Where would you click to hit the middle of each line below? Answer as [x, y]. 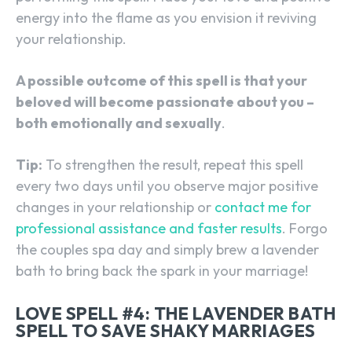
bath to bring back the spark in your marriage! [162, 271]
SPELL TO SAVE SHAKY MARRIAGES [166, 331]
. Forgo [305, 229]
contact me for [263, 207]
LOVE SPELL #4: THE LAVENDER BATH [176, 314]
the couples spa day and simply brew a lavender [167, 250]
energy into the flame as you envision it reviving [166, 18]
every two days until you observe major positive [167, 186]
